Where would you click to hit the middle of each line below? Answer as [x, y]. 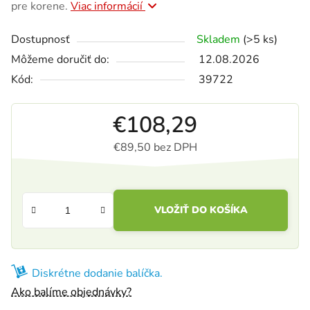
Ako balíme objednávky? [71, 292]
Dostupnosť [40, 40]
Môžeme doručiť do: [60, 60]
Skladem [220, 40]
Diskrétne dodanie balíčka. [97, 274]
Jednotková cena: [196, 169]
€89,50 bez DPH [155, 148]
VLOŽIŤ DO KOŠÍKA [201, 210]
